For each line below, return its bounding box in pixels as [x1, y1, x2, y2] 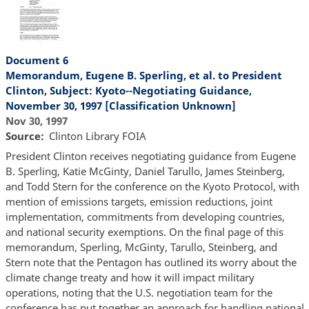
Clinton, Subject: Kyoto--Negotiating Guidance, [5, 83, 252, 97]
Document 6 [5, 52, 68, 67]
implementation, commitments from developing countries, [5, 210, 285, 224]
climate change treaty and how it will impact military [5, 270, 255, 285]
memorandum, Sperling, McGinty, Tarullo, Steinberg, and [5, 240, 277, 255]
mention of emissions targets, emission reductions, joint [5, 195, 272, 209]
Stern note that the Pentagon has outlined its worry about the [5, 255, 297, 270]
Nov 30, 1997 [5, 113, 68, 128]
